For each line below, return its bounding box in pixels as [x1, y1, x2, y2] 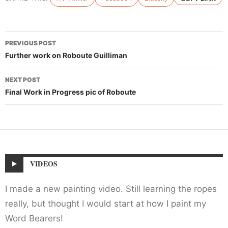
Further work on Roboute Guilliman [5, 51, 127, 60]
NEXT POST [5, 76, 40, 84]
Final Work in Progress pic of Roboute [5, 88, 136, 97]
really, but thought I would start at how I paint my [5, 198, 206, 209]
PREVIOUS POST [5, 39, 56, 47]
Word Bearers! [5, 213, 63, 224]
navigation [5, 49, 72, 66]
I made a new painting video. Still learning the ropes [5, 184, 217, 194]
